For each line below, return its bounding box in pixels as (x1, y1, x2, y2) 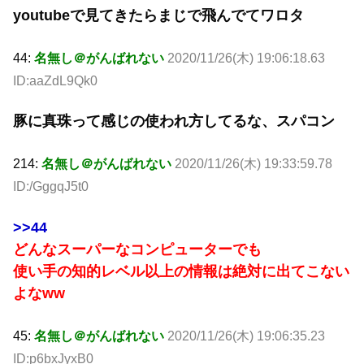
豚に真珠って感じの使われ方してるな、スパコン (13, 113, 335, 130)
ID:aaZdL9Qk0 (13, 73, 97, 88)
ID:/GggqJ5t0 (13, 180, 89, 194)
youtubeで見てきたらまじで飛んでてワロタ (13, 6, 304, 24)
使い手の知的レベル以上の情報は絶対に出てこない (13, 262, 349, 279)
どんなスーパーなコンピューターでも (13, 240, 262, 258)
